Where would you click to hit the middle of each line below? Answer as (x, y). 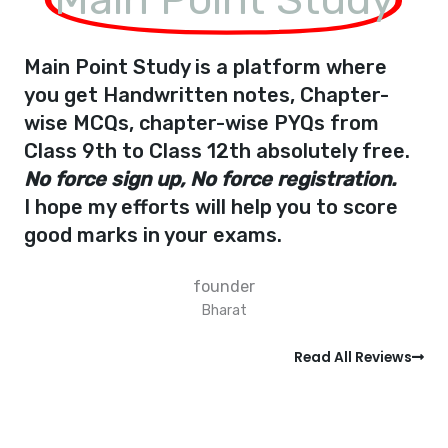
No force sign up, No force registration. (210, 178)
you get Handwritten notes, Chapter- (206, 94)
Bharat (224, 310)
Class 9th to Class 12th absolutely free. (217, 150)
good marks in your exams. (153, 234)
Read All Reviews (353, 357)
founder (224, 286)
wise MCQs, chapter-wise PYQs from (201, 122)
